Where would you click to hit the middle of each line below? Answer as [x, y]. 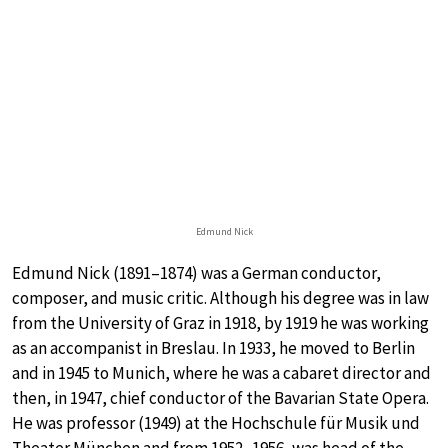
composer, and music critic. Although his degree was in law [220, 298]
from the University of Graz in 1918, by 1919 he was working [220, 323]
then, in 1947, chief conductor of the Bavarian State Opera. [220, 398]
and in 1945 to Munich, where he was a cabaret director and [221, 373]
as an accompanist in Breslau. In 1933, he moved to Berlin [213, 348]
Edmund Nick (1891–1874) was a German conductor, [196, 273]
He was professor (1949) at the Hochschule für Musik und [216, 423]
